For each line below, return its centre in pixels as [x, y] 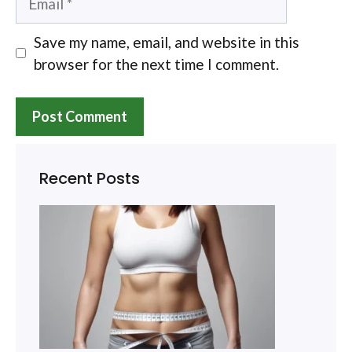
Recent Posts [90, 179]
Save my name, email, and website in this [166, 42]
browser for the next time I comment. [156, 64]
